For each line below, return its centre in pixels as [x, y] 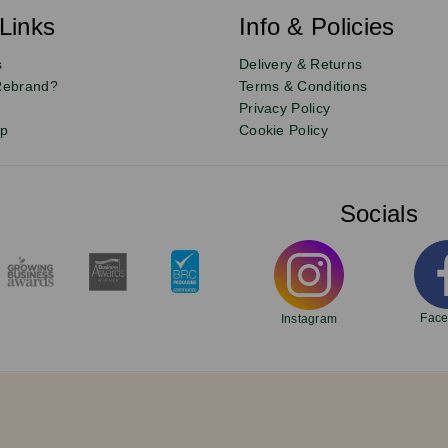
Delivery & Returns [300, 63]
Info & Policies [316, 26]
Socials [378, 213]
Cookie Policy [283, 129]
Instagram [309, 318]
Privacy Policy [284, 107]
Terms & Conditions [303, 85]
